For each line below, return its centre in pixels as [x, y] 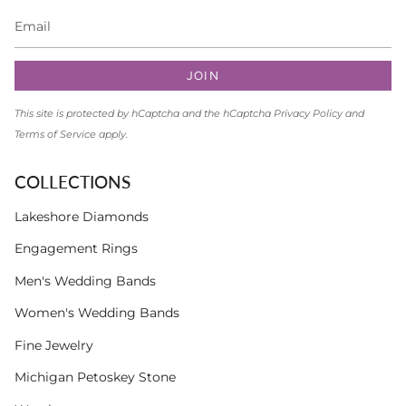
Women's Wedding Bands [97, 313]
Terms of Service [55, 135]
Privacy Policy [308, 114]
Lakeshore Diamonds [82, 216]
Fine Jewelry [54, 345]
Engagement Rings [76, 249]
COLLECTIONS [72, 182]
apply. [112, 135]
